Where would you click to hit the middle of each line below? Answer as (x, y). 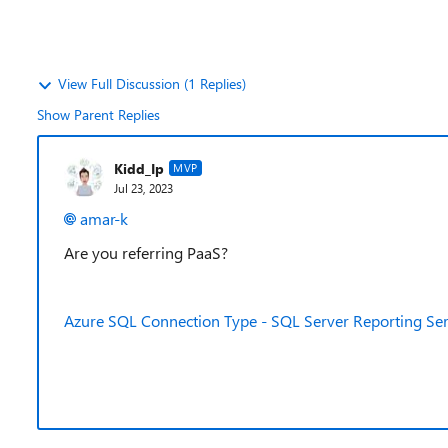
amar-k (104, 218)
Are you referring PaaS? (148, 252)
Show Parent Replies (98, 114)
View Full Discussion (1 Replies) (152, 83)
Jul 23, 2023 (143, 187)
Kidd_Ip (139, 168)
